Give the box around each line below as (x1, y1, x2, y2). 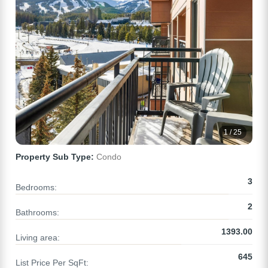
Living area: (16, 233, 60, 243)
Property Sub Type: (16, 152, 94, 162)
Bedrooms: (16, 182, 57, 193)
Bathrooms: (16, 208, 59, 218)
